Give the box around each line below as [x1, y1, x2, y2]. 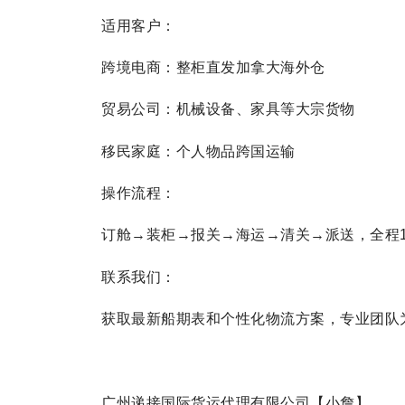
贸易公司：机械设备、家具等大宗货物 [101, 101, 355, 118]
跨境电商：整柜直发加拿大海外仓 [101, 59, 325, 75]
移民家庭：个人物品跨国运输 [101, 143, 296, 159]
